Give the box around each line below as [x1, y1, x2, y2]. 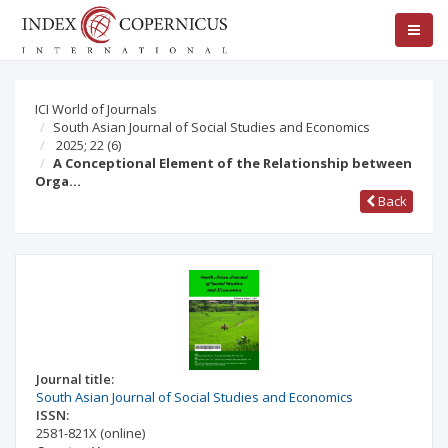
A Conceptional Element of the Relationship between [53, 154, 412, 172]
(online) [100, 424, 145, 442]
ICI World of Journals [35, 100, 157, 118]
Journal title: [36, 370, 114, 388]
